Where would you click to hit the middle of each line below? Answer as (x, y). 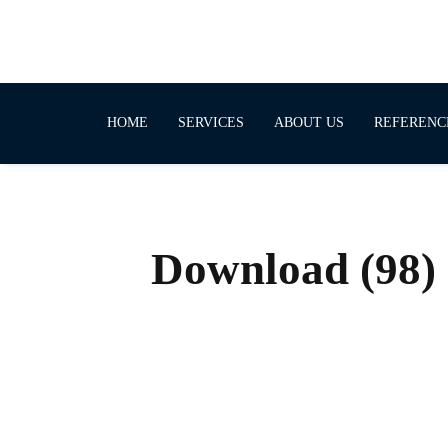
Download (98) (293, 269)
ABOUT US (309, 122)
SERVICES (211, 122)
